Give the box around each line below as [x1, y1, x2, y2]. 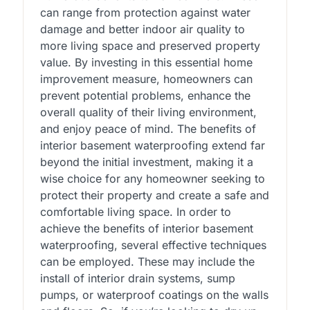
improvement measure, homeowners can [39, 72, 253, 86]
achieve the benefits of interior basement [39, 221, 253, 236]
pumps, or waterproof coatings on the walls [39, 288, 268, 302]
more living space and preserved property [39, 39, 260, 53]
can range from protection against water [39, 6, 250, 20]
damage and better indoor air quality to [39, 22, 245, 37]
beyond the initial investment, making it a [39, 155, 253, 170]
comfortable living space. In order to [39, 205, 231, 219]
